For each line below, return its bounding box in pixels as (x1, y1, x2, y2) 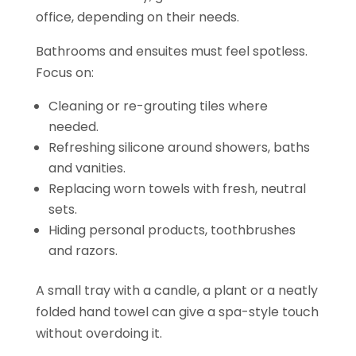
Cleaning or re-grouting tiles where (48, 96, 268, 115)
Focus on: (35, 63, 94, 82)
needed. (48, 117, 105, 136)
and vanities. (48, 158, 132, 177)
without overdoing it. (35, 323, 162, 342)
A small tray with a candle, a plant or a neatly (35, 281, 318, 300)
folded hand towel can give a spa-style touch (35, 302, 319, 321)
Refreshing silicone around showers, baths (48, 137, 310, 157)
